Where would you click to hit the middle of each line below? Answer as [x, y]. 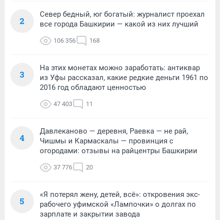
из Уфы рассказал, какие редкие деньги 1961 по [124, 77]
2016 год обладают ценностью [93, 87]
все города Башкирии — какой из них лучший [119, 24]
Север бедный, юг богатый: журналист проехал [122, 14]
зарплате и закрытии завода [90, 214]
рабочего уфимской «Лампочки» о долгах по [118, 204]
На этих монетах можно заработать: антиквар [120, 68]
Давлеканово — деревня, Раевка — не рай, [114, 131]
